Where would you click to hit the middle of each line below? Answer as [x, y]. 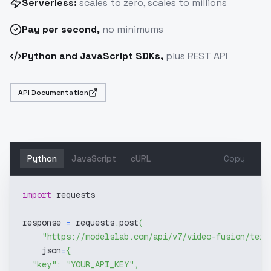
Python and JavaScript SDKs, [93, 56]
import [37, 195]
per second [70, 29]
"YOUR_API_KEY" [100, 264]
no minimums [132, 29]
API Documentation [53, 93]
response [44, 223]
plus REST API [195, 56]
